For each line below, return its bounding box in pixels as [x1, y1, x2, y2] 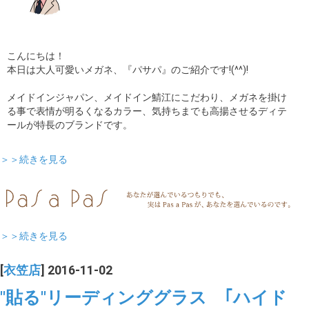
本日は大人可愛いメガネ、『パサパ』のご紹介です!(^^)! [7, 64, 248, 76]
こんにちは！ [7, 50, 65, 62]
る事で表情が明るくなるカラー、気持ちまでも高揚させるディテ [7, 106, 287, 117]
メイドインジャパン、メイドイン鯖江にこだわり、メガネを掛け [7, 92, 287, 103]
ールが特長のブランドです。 [7, 119, 132, 131]
